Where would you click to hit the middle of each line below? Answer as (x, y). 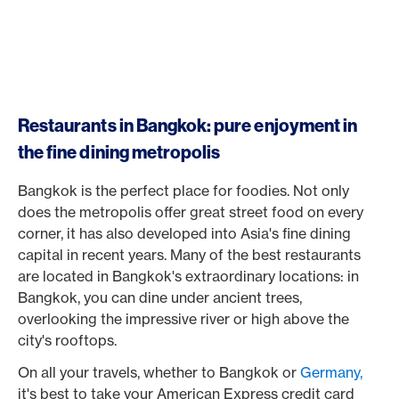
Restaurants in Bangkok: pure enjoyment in (188, 125)
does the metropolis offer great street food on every (191, 212)
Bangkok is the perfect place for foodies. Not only (183, 191)
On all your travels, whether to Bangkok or (159, 372)
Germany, (331, 372)
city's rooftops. (67, 340)
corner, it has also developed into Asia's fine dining (184, 233)
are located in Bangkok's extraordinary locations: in (188, 276)
